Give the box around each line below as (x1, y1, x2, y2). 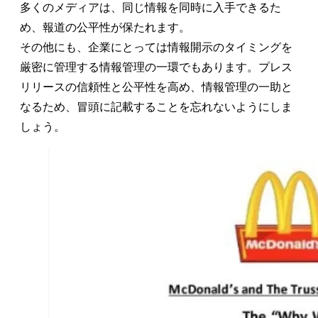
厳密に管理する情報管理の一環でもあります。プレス (20, 60, 292, 73)
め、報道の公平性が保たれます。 (20, 21, 190, 33)
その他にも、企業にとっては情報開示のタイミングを (20, 40, 292, 53)
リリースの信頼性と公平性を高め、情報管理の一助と (20, 80, 292, 93)
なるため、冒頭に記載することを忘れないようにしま (20, 100, 292, 113)
